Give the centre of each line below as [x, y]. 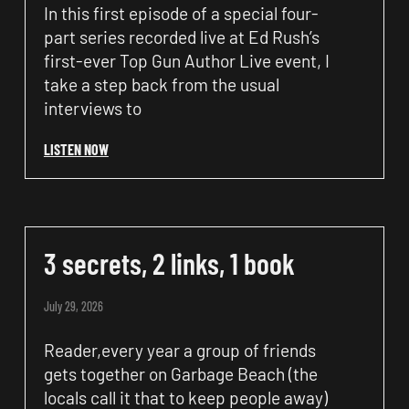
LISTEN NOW [76, 149]
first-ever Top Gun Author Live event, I [186, 60]
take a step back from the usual [161, 84]
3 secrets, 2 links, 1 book [169, 262]
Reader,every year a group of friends [179, 350]
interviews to [92, 108]
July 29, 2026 [73, 306]
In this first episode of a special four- [181, 13]
